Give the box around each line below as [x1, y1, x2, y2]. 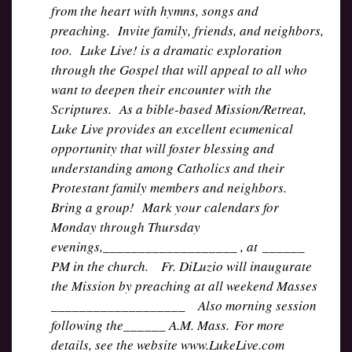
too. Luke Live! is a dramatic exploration [51, 41, 282, 59]
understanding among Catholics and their [51, 159, 284, 177]
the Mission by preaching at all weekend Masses [51, 277, 317, 295]
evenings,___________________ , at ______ [51, 237, 305, 255]
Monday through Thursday [51, 218, 200, 236]
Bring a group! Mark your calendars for [51, 198, 279, 216]
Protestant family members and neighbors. [51, 178, 291, 196]
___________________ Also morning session [51, 296, 317, 314]
